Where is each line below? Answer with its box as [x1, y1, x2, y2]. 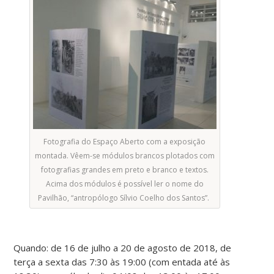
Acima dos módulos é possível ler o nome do [45, 179, 204, 190]
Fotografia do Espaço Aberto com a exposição [43, 136, 206, 147]
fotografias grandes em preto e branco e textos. [40, 165, 209, 176]
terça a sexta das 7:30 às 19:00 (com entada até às [13, 256, 231, 268]
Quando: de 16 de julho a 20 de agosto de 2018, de [13, 242, 232, 254]
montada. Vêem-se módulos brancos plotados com [34, 150, 215, 161]
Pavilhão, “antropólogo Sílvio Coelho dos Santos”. [38, 193, 212, 204]
